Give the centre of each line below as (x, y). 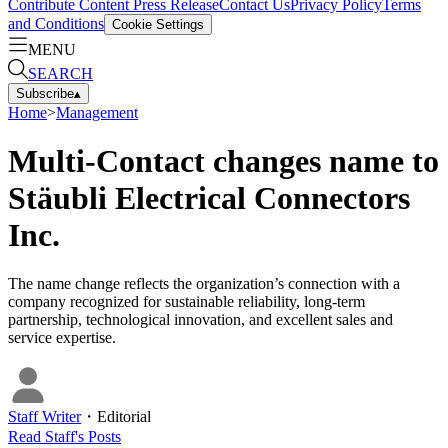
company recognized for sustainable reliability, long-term (186, 302)
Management (97, 112)
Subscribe (45, 93)
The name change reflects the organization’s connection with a (204, 284)
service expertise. (62, 338)
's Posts (98, 437)
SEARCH (60, 73)
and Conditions (56, 23)
